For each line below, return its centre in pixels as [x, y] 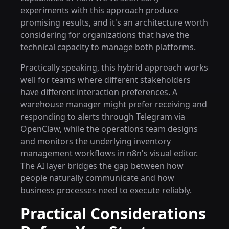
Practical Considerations [113, 213]
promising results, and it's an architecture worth [114, 22]
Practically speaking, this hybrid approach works [114, 67]
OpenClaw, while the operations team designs [109, 129]
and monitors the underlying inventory [96, 141]
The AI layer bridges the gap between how [102, 166]
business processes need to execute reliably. [106, 190]
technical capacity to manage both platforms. [108, 47]
